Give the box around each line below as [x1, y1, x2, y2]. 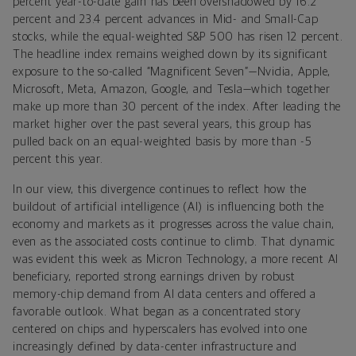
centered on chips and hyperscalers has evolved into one [13, 323, 308, 335]
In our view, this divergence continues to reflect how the [13, 183, 307, 195]
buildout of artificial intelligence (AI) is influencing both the [13, 200, 324, 213]
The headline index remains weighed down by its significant [13, 48, 328, 60]
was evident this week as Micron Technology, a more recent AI [13, 253, 339, 265]
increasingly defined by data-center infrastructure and [13, 340, 297, 353]
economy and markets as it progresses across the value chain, [13, 218, 335, 230]
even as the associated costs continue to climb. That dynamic [13, 235, 335, 248]
